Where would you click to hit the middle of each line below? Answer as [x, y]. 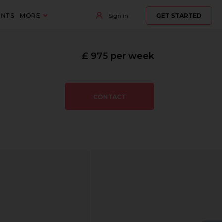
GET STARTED [179, 16]
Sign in [117, 16]
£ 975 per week [118, 56]
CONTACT [109, 97]
